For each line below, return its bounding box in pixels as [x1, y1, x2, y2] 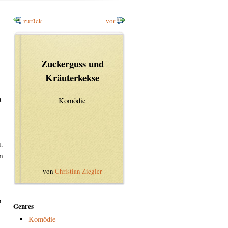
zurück [23, 16, 42, 26]
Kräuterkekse [45, 71, 99, 85]
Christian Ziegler [55, 166, 102, 176]
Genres [13, 201, 34, 212]
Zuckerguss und [41, 56, 104, 71]
